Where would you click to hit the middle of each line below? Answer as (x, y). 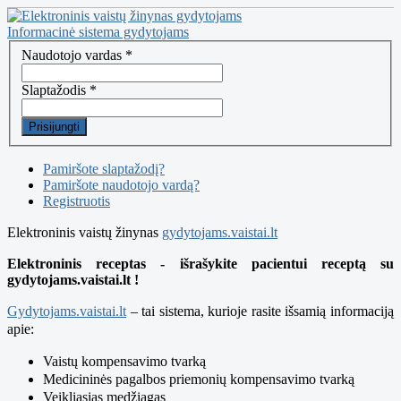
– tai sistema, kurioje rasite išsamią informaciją (260, 311)
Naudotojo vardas (72, 55)
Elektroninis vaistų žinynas (85, 232)
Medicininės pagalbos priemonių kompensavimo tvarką (199, 379)
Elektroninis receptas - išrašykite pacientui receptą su (200, 263)
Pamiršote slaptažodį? (104, 168)
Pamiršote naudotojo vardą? (121, 184)
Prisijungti (54, 126)
